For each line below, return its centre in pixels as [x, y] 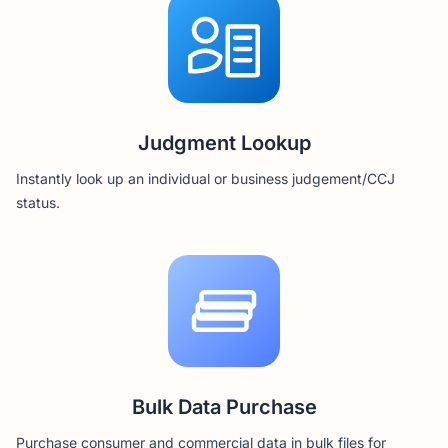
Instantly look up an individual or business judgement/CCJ [205, 178]
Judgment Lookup [224, 143]
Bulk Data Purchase [224, 407]
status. [38, 202]
